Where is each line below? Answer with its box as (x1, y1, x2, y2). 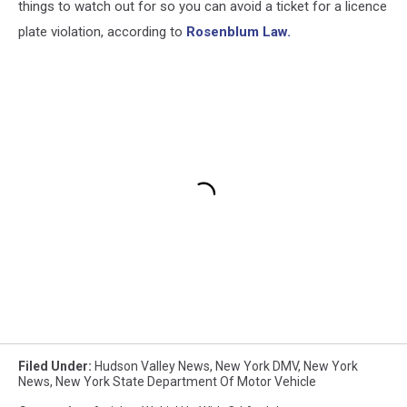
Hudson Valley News (94, 358, 210, 373)
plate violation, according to (18, 24, 186, 40)
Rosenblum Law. (186, 24, 291, 40)
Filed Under (18, 358, 88, 373)
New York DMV (215, 358, 298, 373)
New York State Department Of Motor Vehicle (55, 373, 316, 389)
